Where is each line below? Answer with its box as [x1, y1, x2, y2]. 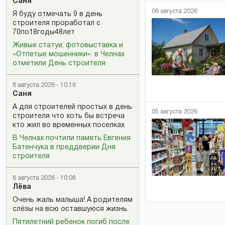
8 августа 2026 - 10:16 [13, 82, 76, 88]
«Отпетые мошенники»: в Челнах [13, 51, 125, 58]
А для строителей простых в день [13, 104, 132, 110]
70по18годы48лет [13, 29, 75, 36]
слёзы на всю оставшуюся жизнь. [13, 206, 129, 212]
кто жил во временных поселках [13, 122, 125, 129]
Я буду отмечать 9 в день [13, 11, 102, 18]
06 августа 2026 [152, 8, 197, 14]
